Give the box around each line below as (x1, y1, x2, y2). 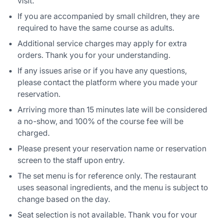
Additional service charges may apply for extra (18, 38, 187, 48)
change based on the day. (18, 194, 110, 204)
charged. (18, 127, 50, 138)
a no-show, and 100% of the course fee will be (18, 116, 183, 126)
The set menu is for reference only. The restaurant (18, 170, 196, 181)
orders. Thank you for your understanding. (18, 50, 170, 60)
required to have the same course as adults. (18, 22, 174, 33)
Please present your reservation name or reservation (18, 143, 206, 153)
